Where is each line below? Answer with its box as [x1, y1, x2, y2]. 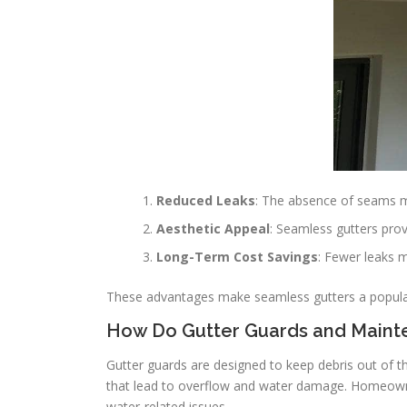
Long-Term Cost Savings [156, 248, 318, 265]
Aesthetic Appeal [156, 220, 270, 237]
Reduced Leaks [156, 192, 255, 209]
